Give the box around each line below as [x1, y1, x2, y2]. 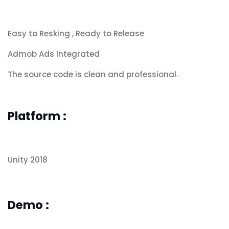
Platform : [8, 108, 66, 125]
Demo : [8, 196, 62, 213]
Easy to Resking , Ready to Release [8, 28, 144, 39]
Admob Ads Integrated [8, 49, 100, 60]
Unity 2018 [8, 154, 48, 166]
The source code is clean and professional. [8, 69, 178, 80]
